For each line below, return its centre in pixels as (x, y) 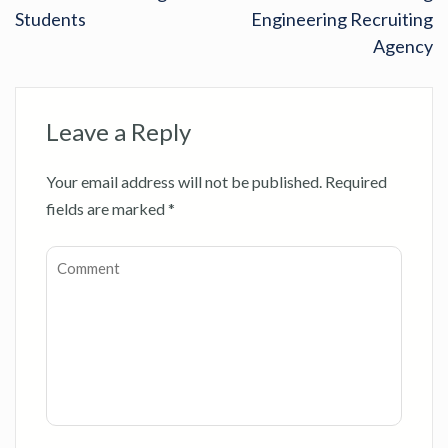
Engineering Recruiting (342, 18)
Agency (403, 45)
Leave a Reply (118, 131)
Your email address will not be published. (184, 181)
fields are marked (107, 208)
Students (50, 18)
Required (356, 181)
